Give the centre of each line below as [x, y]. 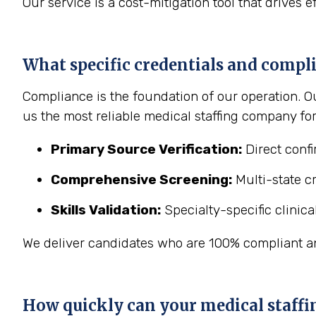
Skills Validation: [106, 210]
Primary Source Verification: [146, 149]
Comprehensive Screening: [141, 180]
